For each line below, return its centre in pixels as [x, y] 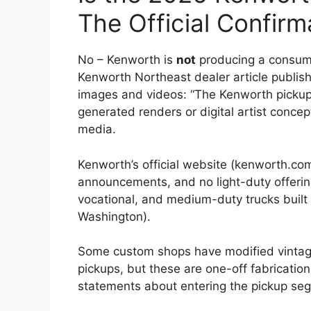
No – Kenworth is [127, 60]
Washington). [114, 216]
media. [97, 129]
